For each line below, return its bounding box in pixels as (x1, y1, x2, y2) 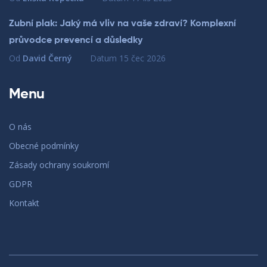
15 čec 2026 (119, 52, 166, 64)
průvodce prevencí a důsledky (9, 36, 142, 46)
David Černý (23, 52, 72, 64)
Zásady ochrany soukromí (9, 159, 109, 171)
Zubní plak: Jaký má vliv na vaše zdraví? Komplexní (9, 19, 236, 29)
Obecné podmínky (9, 140, 79, 152)
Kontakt (9, 197, 39, 209)
